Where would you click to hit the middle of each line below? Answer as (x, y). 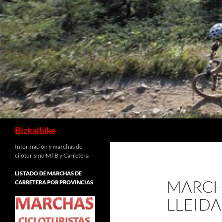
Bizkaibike (35, 130)
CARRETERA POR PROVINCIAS (54, 182)
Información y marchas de (49, 146)
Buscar (14, 124)
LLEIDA (194, 204)
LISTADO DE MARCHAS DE (48, 173)
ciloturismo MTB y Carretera (52, 155)
